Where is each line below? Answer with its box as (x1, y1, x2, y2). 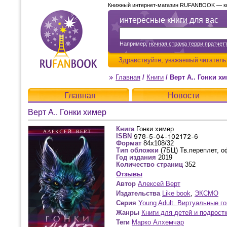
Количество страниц (116, 161, 183, 168)
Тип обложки (116, 146, 159, 154)
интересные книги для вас (120, 16, 218, 24)
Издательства (116, 190, 160, 197)
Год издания (116, 154, 156, 161)
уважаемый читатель (165, 57, 226, 63)
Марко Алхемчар (132, 218, 184, 226)
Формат (116, 139, 141, 147)
